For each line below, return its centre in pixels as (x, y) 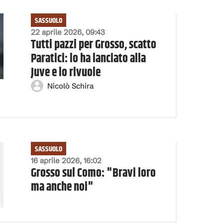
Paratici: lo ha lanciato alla (88, 59)
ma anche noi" (62, 187)
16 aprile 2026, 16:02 (66, 161)
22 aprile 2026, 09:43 (68, 32)
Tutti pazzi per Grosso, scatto (93, 45)
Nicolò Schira (70, 86)
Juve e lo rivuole (65, 73)
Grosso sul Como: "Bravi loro (93, 173)
